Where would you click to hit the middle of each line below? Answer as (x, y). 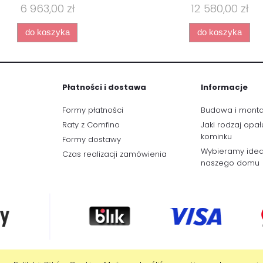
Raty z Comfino (91, 124)
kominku (216, 136)
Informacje (224, 87)
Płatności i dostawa (104, 87)
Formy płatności (93, 110)
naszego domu (230, 163)
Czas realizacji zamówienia (114, 154)
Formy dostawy (92, 140)
